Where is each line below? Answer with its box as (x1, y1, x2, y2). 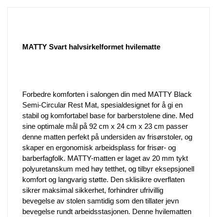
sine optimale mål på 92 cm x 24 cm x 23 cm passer (22, 122, 188, 130)
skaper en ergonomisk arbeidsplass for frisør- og (22, 143, 176, 152)
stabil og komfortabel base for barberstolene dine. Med (22, 111, 193, 120)
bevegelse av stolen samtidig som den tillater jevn (22, 196, 179, 205)
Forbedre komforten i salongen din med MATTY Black (22, 90, 192, 98)
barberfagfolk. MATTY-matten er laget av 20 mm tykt (22, 154, 188, 162)
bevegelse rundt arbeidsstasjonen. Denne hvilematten (22, 207, 191, 216)
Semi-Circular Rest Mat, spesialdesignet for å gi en (22, 100, 183, 109)
